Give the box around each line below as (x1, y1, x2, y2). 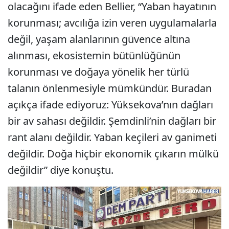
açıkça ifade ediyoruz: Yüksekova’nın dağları (8, 98, 213, 112)
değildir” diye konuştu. (8, 163, 113, 177)
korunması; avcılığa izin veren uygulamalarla (8, 16, 217, 30)
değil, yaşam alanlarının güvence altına (8, 32, 190, 47)
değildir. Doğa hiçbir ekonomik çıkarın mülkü (8, 147, 219, 161)
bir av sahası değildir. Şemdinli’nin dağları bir (8, 114, 216, 128)
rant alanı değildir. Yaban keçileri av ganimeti (8, 130, 217, 145)
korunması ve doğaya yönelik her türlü (8, 65, 189, 79)
